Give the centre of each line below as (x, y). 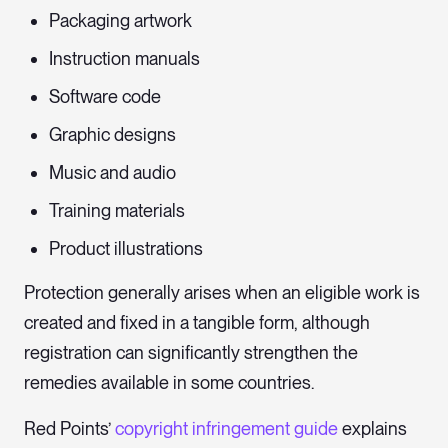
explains (372, 429)
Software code (105, 97)
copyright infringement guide (224, 429)
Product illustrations (126, 249)
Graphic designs (112, 135)
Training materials (117, 211)
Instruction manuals (124, 59)
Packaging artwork (120, 21)
